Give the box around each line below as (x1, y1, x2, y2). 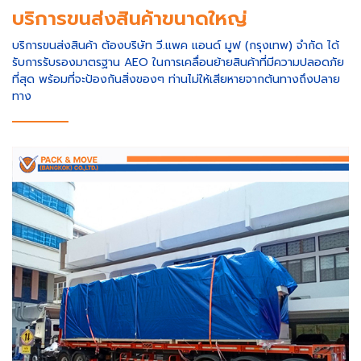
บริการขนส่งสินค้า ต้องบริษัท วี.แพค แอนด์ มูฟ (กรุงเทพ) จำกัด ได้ (12, 36, 339, 54)
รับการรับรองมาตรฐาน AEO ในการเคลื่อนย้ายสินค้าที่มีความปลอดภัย (12, 53, 344, 71)
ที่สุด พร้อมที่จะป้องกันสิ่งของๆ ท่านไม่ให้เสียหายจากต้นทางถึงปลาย (12, 70, 340, 88)
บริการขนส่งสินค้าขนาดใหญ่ (12, 3, 247, 33)
